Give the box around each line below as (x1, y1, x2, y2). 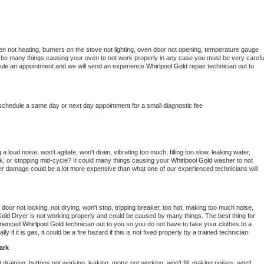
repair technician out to (189, 62, 254, 70)
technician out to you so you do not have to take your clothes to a (65, 220, 252, 228)
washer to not (214, 157, 253, 164)
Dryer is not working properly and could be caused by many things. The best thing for (12, 212, 255, 220)
